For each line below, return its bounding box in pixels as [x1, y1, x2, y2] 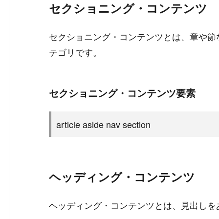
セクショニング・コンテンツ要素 [49, 86, 196, 100]
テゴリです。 [49, 45, 102, 58]
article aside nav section [56, 118, 151, 131]
